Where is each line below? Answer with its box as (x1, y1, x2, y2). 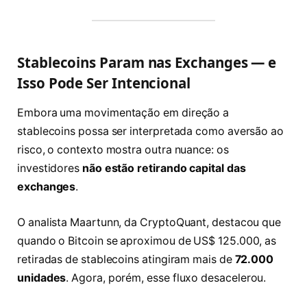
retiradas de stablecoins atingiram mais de (17, 252, 235, 266)
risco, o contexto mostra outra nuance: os (17, 143, 229, 157)
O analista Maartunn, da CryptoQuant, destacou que (17, 215, 282, 229)
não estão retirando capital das (82, 162, 246, 175)
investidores (17, 162, 82, 175)
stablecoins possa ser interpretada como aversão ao (17, 125, 284, 138)
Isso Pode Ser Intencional (17, 73, 191, 93)
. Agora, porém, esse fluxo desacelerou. (66, 271, 267, 284)
